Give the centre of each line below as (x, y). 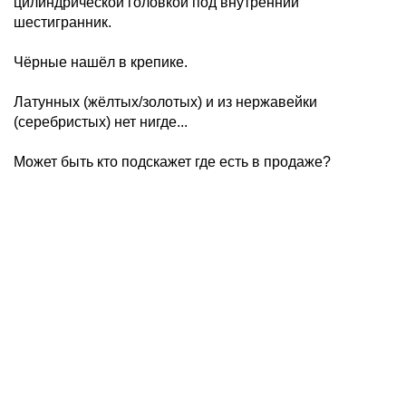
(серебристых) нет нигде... (101, 122)
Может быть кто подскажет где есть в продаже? (172, 162)
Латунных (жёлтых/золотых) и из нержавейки (165, 102)
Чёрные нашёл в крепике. (101, 62)
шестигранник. (63, 22)
